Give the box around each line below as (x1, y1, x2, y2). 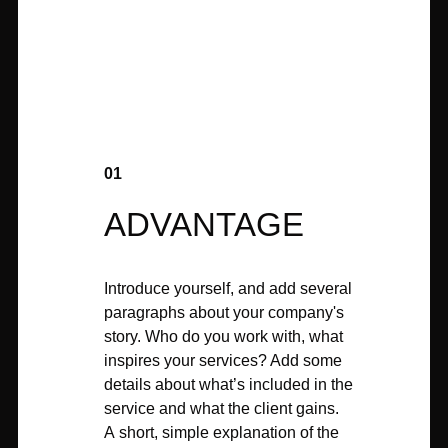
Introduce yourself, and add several (104, 280, 352, 297)
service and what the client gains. (104, 400, 339, 417)
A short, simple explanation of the (104, 424, 339, 441)
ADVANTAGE (104, 206, 304, 243)
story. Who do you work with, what (104, 328, 343, 345)
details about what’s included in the (104, 376, 353, 393)
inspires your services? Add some (104, 352, 342, 369)
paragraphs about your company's (104, 304, 344, 321)
